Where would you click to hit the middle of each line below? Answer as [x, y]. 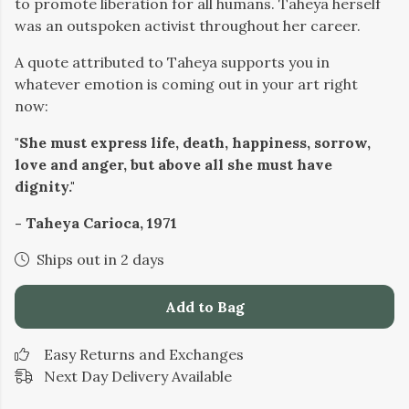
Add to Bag [204, 307]
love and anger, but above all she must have [173, 164]
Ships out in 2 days [100, 259]
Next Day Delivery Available [138, 376]
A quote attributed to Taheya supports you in [172, 62]
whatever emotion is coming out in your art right [186, 84]
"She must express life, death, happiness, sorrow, [193, 142]
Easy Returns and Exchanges [144, 354]
